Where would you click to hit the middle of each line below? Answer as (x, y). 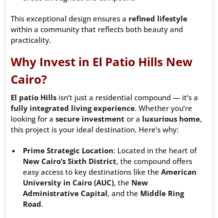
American (179, 172)
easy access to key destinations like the (92, 172)
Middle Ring (162, 193)
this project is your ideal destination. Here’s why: (95, 130)
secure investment (90, 119)
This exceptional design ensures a (70, 19)
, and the (124, 193)
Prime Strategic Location (68, 151)
